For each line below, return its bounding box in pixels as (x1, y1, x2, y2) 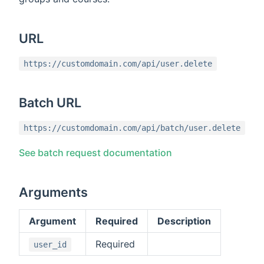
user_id (34, 239, 67, 249)
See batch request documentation (19, 146, 172, 159)
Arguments (19, 184, 88, 200)
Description (157, 214, 211, 227)
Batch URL (19, 94, 82, 110)
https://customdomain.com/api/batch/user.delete (24, 123, 240, 133)
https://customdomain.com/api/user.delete (24, 58, 212, 68)
